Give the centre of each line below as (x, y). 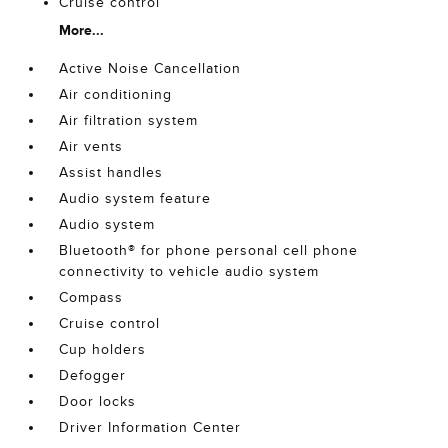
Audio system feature (135, 199)
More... (82, 30)
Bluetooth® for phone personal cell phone (209, 251)
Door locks (98, 402)
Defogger (93, 376)
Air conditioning (116, 95)
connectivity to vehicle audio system (189, 272)
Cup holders (103, 350)
